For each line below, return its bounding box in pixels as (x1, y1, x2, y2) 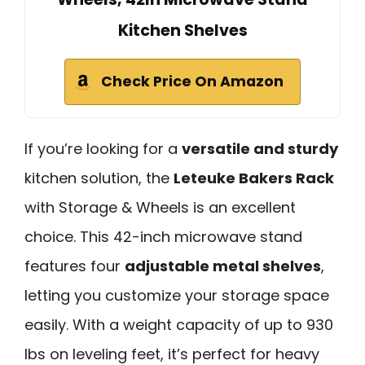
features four (24, 255, 125, 276)
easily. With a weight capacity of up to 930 (24, 314, 333, 335)
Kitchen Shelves (117, 19, 248, 42)
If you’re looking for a (24, 138, 182, 159)
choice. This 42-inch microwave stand (24, 226, 302, 247)
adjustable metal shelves (125, 255, 321, 276)
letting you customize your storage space (24, 284, 329, 306)
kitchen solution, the (24, 167, 174, 188)
